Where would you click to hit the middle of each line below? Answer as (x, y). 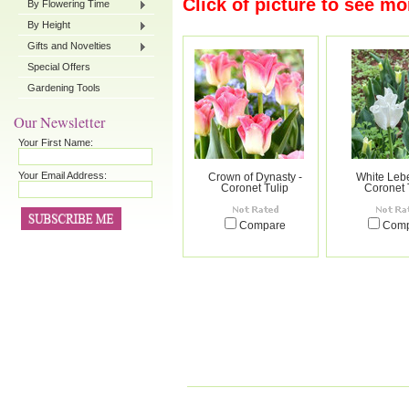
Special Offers (59, 67)
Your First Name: (56, 142)
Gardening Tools (64, 88)
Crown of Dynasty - (255, 177)
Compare (262, 225)
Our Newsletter (59, 122)
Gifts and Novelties (69, 46)
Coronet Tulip (255, 188)
